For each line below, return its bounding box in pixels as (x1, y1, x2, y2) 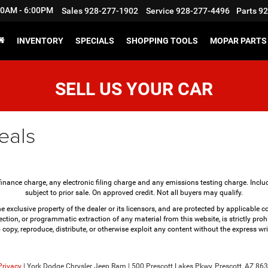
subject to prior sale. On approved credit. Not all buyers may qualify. (25, 188, 243, 197)
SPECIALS (75, 35, 114, 45)
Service (146, 6, 174, 16)
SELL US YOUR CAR (55, 78, 213, 99)
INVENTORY (17, 35, 63, 45)
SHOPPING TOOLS (126, 35, 198, 45)
